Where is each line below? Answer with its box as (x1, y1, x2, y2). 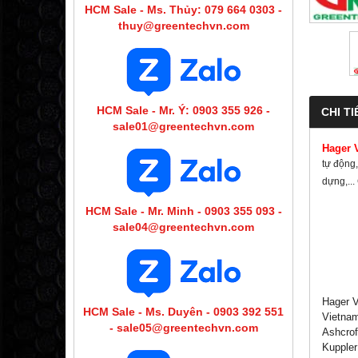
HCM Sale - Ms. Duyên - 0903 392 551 (83, 304, 284, 318)
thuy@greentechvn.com (117, 18, 249, 32)
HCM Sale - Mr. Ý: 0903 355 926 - (97, 103, 270, 117)
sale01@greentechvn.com (113, 119, 254, 133)
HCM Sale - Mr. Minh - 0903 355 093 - (85, 204, 282, 217)
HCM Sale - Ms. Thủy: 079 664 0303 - (85, 2, 282, 16)
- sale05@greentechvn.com (109, 320, 258, 334)
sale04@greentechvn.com (113, 220, 254, 233)
